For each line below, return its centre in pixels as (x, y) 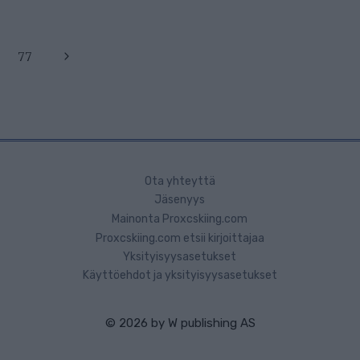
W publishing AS (211, 323)
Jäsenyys (180, 200)
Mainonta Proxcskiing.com (180, 219)
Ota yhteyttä (180, 182)
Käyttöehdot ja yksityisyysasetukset (180, 276)
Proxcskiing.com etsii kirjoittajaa (180, 238)
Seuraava (85, 57)
